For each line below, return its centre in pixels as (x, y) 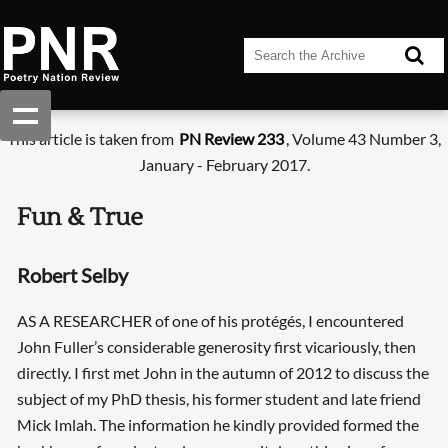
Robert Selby (72, 274)
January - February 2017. (224, 165)
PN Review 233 (231, 139)
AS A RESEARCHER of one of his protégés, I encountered (210, 321)
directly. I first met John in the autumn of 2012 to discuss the (222, 373)
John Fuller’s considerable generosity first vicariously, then (216, 347)
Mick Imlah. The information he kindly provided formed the (217, 425)
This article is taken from (92, 139)
